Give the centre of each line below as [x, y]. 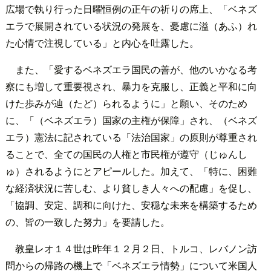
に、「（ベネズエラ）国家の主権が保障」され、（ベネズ [131, 120]
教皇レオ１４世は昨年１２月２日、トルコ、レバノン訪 [136, 248]
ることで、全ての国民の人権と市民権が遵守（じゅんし [126, 154]
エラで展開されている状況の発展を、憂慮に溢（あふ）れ [131, 25]
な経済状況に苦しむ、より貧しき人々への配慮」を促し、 [131, 188]
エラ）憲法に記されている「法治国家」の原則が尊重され [131, 137]
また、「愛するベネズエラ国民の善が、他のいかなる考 [136, 69]
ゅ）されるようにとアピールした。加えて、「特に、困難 [131, 171]
